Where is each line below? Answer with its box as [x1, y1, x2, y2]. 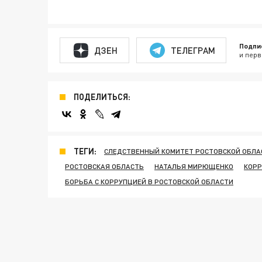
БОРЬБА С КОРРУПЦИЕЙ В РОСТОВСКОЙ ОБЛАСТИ [65, 177, 233, 186]
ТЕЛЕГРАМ [170, 44, 215, 56]
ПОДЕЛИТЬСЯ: [74, 92, 130, 102]
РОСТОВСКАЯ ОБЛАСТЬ [65, 162, 144, 171]
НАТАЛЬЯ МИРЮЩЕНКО [154, 162, 233, 171]
